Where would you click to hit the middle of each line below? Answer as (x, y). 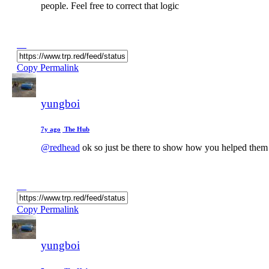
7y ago (51, 129)
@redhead (60, 147)
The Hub (76, 129)
